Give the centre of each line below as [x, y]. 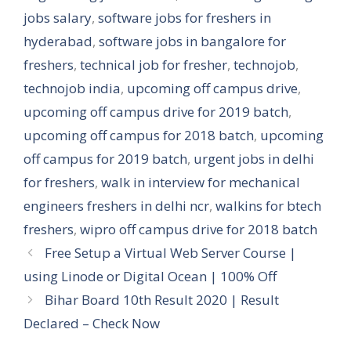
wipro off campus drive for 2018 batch [199, 229]
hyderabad [58, 41]
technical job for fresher [154, 65]
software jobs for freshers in [185, 18]
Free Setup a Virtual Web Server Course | [171, 253]
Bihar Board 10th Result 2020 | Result [162, 300]
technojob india [72, 88]
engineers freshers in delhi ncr [116, 206]
